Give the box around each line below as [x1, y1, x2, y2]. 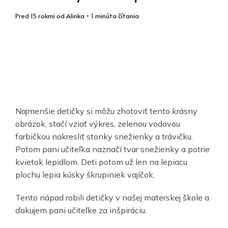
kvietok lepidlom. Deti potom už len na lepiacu [15, 156, 187, 167]
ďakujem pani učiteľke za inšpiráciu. [15, 205, 147, 215]
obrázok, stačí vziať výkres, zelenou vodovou [15, 118, 180, 129]
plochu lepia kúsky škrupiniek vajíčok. [15, 169, 155, 180]
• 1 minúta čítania [84, 11, 139, 20]
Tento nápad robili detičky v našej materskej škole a [15, 192, 209, 203]
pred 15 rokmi [19, 11, 55, 20]
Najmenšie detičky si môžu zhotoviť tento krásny [15, 105, 197, 116]
